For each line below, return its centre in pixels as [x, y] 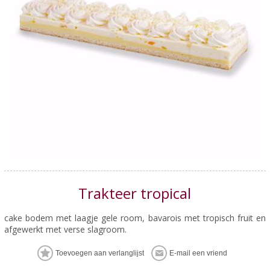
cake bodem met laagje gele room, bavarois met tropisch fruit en [135, 218]
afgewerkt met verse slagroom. [65, 229]
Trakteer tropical [135, 193]
